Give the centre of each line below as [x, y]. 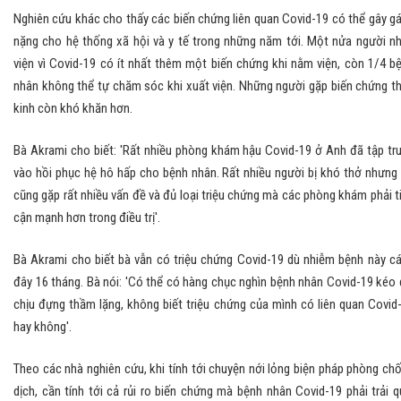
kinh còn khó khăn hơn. [73, 109]
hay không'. [43, 327]
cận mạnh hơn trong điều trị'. [87, 218]
